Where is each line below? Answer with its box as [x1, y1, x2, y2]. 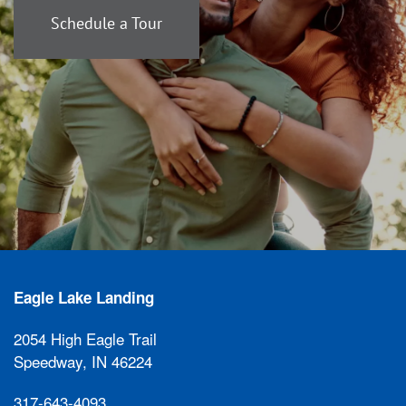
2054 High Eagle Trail [14, 327, 157, 350]
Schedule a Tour [51, 12, 162, 33]
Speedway [14, 350, 82, 372]
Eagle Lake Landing [14, 286, 154, 308]
